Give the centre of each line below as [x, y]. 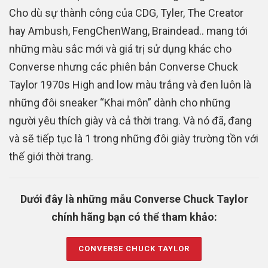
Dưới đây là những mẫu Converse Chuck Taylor [134, 199]
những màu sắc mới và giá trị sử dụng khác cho [120, 49]
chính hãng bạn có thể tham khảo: [134, 217]
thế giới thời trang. [51, 157]
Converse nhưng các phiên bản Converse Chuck [124, 67]
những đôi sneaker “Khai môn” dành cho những [120, 103]
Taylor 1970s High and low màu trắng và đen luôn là [130, 85]
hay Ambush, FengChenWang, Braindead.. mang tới [128, 31]
